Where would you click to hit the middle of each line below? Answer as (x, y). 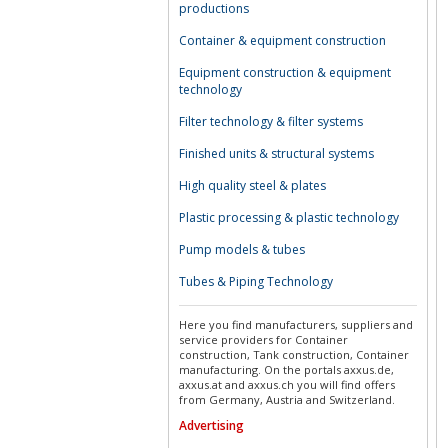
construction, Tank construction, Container (294, 354)
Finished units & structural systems (276, 153)
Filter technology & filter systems (271, 121)
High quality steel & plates (252, 185)
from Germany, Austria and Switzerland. (287, 399)
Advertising (211, 425)
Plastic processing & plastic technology (289, 217)
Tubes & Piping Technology (256, 281)
